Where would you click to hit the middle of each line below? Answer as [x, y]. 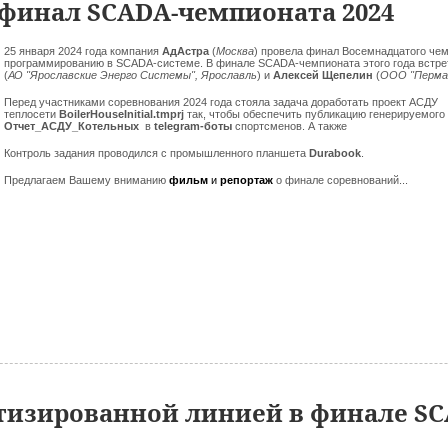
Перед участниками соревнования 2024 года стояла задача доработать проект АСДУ [221, 102]
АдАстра [187, 51]
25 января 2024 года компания [83, 51]
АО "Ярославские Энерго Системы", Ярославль [132, 75]
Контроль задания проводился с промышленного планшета [156, 153]
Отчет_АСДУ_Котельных [73, 126]
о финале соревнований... [343, 180]
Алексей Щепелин [324, 75]
